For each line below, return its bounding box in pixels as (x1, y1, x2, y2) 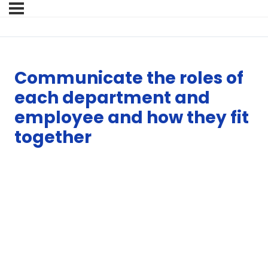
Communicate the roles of (14, 66, 243, 90)
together (14, 126, 92, 150)
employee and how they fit (14, 106, 249, 130)
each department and (14, 86, 210, 110)
